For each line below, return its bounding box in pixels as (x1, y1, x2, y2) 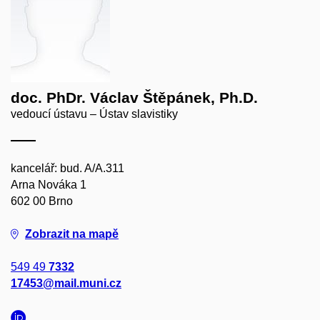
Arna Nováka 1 (11, 178, 86, 191)
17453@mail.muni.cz (11, 276, 121, 289)
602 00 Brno (11, 194, 73, 207)
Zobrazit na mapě (25, 227, 119, 240)
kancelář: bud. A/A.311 (11, 161, 124, 174)
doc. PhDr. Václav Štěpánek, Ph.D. (11, 89, 258, 106)
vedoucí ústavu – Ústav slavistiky (11, 107, 178, 120)
